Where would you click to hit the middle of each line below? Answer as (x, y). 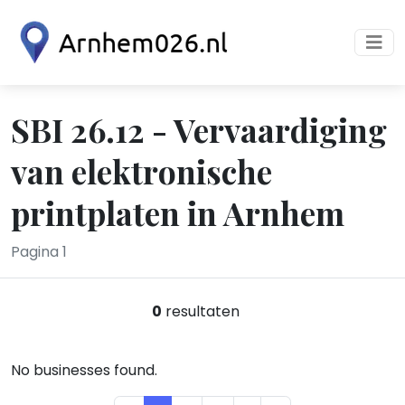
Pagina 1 (39, 252)
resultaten (200, 311)
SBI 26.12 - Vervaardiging (199, 129)
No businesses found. (84, 370)
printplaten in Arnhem (178, 212)
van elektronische (141, 171)
